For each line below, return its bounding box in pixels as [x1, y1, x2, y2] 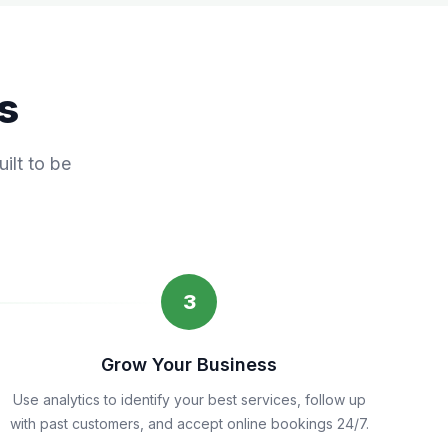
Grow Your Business [101, 354, 278, 375]
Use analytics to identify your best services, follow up [12, 391, 366, 408]
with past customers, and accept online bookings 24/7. [9, 415, 369, 432]
